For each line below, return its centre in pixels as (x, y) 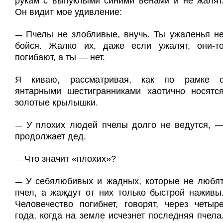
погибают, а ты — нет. (60, 57)
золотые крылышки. (56, 103)
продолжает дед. (51, 136)
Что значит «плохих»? (70, 159)
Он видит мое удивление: (68, 12)
